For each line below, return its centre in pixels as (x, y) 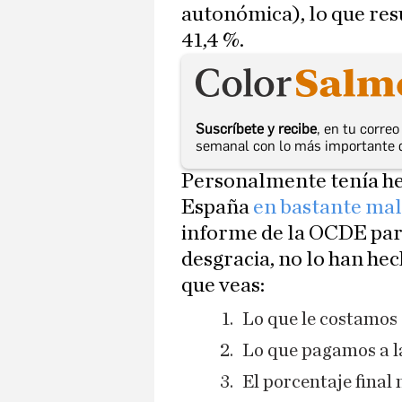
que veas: (223, 286)
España (215, 208)
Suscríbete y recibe (256, 129)
